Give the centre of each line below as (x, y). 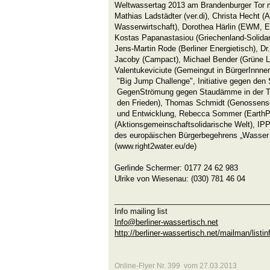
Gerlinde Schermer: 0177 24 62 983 (176, 168)
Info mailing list (141, 211)
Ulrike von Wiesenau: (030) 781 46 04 (180, 179)
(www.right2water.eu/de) (155, 146)
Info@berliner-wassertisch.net (166, 222)
